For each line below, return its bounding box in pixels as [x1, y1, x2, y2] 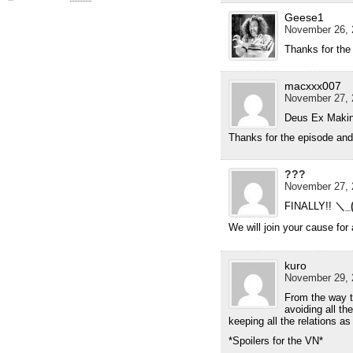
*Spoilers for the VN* [228, 334, 323, 347]
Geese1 [284, 10, 324, 24]
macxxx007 [284, 79, 341, 92]
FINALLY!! [284, 199, 335, 212]
